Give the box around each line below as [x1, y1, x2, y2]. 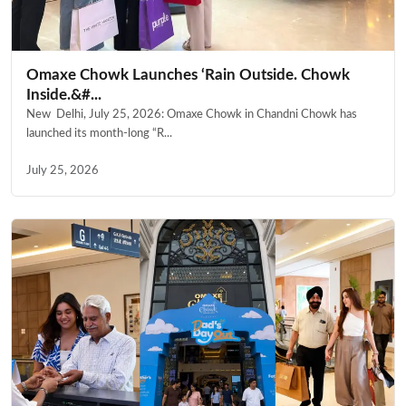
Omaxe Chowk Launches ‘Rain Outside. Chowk [26, 67, 350, 83]
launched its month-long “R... [26, 128, 172, 140]
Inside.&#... [26, 87, 101, 103]
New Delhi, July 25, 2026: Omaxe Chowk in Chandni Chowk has [26, 109, 357, 121]
